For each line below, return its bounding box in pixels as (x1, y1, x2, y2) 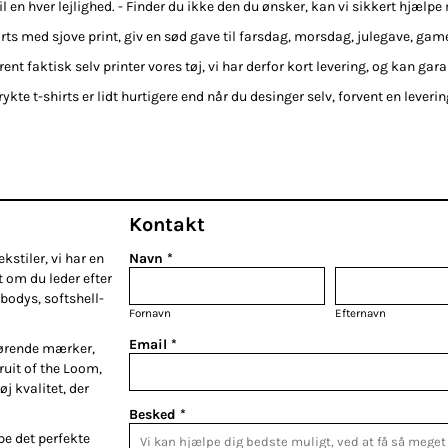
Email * (129, 335, 177, 353)
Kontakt (129, 212, 205, 236)
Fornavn (129, 305, 171, 320)
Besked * (129, 405, 186, 423)
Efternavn (335, 305, 386, 320)
